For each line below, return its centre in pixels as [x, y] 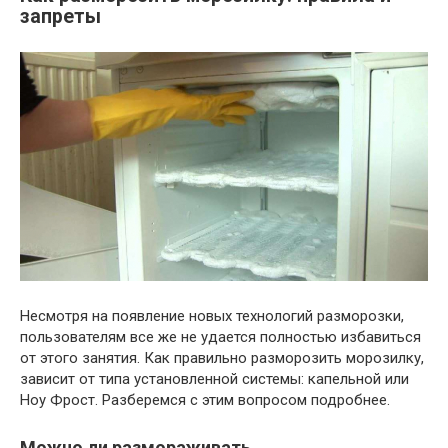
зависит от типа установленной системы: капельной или [214, 379]
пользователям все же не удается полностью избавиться [220, 337]
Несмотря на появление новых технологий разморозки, [212, 316]
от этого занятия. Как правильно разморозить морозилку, [222, 358]
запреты [60, 16]
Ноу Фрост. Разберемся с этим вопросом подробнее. [205, 400]
